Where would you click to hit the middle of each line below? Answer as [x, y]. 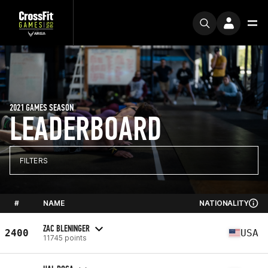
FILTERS [34, 160]
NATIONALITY [224, 203]
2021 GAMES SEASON [42, 107]
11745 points [65, 237]
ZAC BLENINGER [66, 228]
